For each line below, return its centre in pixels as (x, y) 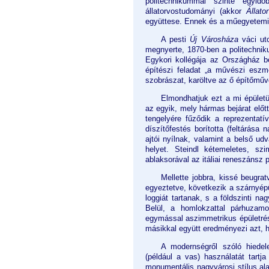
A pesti (176, 40)
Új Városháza (214, 40)
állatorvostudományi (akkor (196, 11)
